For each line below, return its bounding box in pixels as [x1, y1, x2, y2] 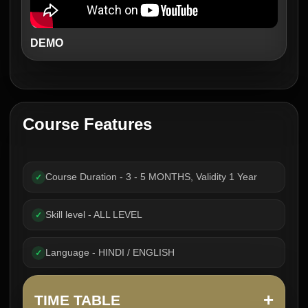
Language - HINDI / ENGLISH [45, 247, 175, 258]
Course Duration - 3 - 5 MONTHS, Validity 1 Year [45, 171, 257, 182]
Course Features [23, 115, 152, 133]
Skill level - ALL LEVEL [45, 209, 142, 220]
